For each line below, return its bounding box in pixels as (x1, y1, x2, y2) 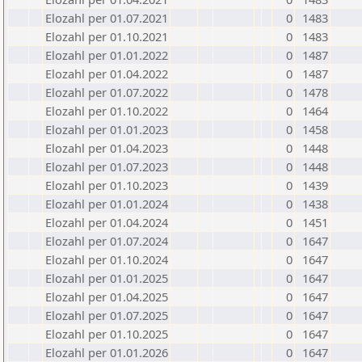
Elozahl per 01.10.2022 (45, 103, 168, 119)
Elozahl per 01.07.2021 (45, 10, 168, 26)
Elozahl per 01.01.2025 (45, 270, 168, 286)
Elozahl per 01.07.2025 (45, 307, 168, 323)
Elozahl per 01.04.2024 (45, 214, 168, 230)
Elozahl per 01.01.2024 (45, 196, 168, 212)
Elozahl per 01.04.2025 (45, 288, 168, 305)
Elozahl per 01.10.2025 (45, 326, 168, 342)
